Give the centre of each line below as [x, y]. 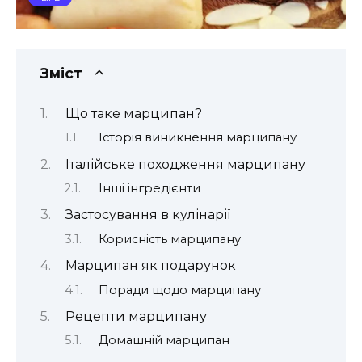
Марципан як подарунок [150, 266]
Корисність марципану [169, 239]
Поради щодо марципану [179, 290]
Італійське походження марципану [185, 164]
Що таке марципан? [133, 113]
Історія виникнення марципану [197, 138]
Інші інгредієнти [149, 188]
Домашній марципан [164, 341]
